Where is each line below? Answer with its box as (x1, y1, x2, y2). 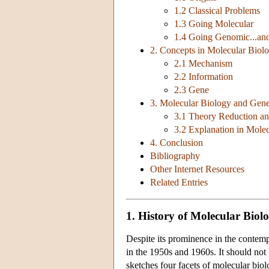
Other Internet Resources (150, 164, 244, 175)
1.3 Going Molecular (174, 19, 253, 29)
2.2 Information (174, 71, 233, 82)
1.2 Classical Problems (174, 5, 260, 16)
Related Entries (150, 177, 208, 188)
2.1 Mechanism (174, 58, 232, 69)
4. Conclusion (150, 138, 203, 148)
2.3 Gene (174, 85, 209, 95)
